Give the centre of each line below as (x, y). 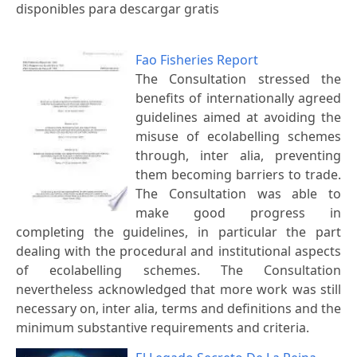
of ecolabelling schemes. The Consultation (178, 270)
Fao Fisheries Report (197, 59)
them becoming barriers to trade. (238, 174)
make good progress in (238, 212)
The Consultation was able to (238, 193)
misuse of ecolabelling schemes (238, 136)
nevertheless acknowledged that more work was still (178, 289)
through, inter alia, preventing (238, 155)
